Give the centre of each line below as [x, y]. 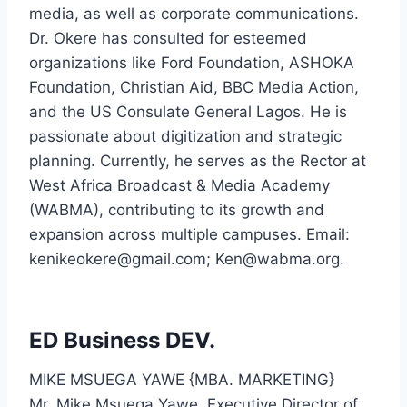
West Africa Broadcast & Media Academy [179, 186]
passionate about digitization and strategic [185, 137]
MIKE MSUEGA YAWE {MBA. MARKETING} [182, 380]
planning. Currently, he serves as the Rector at [198, 161]
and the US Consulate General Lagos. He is [188, 112]
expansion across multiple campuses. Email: [189, 235]
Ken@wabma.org [278, 259]
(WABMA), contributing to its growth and [177, 210]
